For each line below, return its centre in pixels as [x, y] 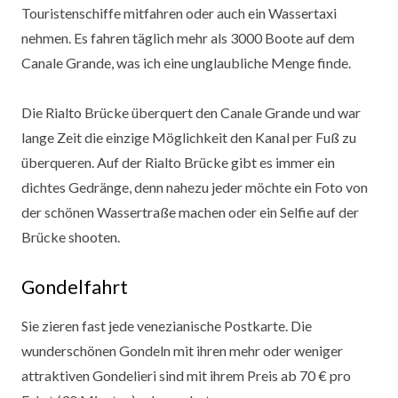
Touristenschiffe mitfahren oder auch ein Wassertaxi [179, 13]
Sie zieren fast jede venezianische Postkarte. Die [167, 326]
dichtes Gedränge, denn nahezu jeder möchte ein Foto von [195, 187]
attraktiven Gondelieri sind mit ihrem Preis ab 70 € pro [186, 376]
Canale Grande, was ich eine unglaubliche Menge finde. [186, 63]
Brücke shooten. [71, 237]
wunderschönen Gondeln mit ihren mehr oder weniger [182, 351]
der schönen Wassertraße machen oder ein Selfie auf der [190, 212]
